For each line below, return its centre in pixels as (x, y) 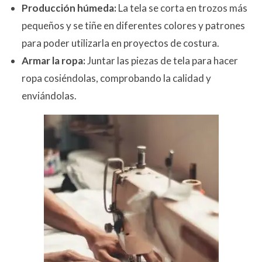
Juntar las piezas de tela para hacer (163, 60)
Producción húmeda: (70, 8)
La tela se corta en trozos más (183, 8)
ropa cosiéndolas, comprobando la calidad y (116, 78)
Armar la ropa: (54, 60)
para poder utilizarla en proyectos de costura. (120, 43)
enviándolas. (49, 95)
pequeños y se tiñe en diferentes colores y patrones (133, 25)
